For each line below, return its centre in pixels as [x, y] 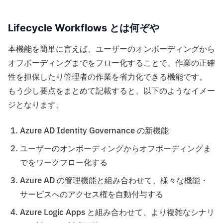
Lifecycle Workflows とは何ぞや [84, 28]
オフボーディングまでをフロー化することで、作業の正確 [111, 63]
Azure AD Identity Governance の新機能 [94, 131]
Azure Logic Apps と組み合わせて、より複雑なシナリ [117, 213]
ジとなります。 [36, 105]
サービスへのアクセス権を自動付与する [92, 195]
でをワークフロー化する [64, 163]
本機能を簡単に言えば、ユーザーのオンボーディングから [111, 50]
